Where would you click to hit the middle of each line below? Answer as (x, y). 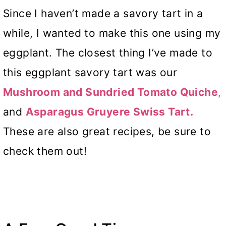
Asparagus (55, 112)
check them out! (45, 151)
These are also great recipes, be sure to (107, 132)
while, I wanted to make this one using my (112, 33)
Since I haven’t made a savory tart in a (103, 14)
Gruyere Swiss (125, 112)
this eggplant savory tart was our (90, 73)
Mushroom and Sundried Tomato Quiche (110, 92)
